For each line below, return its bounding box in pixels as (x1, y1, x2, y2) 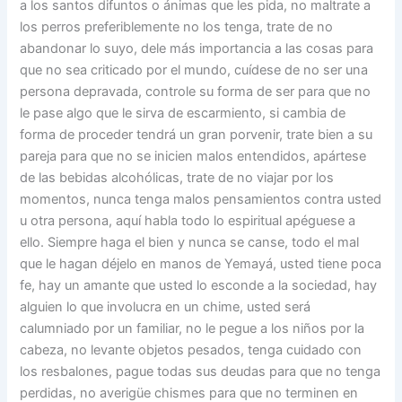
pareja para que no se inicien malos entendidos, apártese (20, 148, 367, 165)
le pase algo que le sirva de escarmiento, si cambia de (20, 105, 346, 122)
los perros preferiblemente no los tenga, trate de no (20, 19, 334, 36)
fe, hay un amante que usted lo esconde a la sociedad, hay (20, 277, 378, 294)
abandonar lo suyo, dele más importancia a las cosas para (20, 40, 374, 57)
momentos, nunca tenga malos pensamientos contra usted (20, 191, 382, 208)
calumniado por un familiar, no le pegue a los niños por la (20, 320, 365, 337)
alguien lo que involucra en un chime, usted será (20, 299, 311, 316)
